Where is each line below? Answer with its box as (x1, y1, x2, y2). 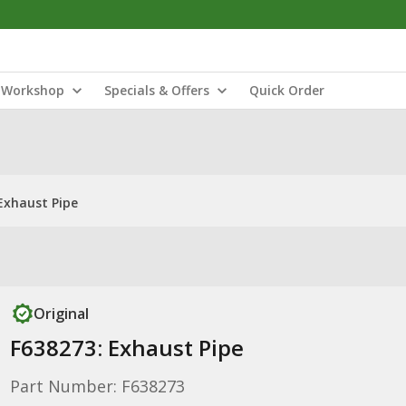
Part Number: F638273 (9, 375, 185, 397)
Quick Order (249, 82, 324, 99)
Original (33, 304, 89, 324)
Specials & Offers (104, 82, 209, 99)
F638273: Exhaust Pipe (9, 333, 244, 362)
